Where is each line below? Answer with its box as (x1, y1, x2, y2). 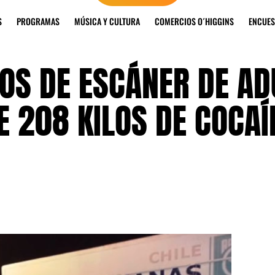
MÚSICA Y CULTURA (74, 15, 140, 28)
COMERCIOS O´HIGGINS (155, 15, 234, 28)
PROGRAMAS (17, 15, 60, 28)
